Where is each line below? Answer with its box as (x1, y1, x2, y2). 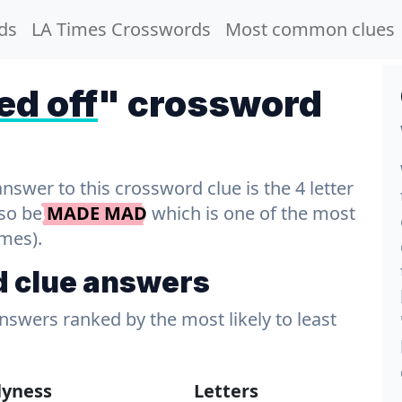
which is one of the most (147, 201, 355, 225)
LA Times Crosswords (31, 16, 211, 41)
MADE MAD (47, 201, 147, 225)
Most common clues (225, 16, 395, 41)
